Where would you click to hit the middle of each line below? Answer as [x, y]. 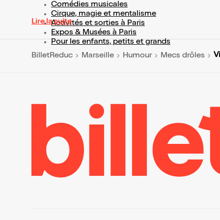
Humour [137, 56]
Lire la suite [52, 22]
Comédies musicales [89, 5]
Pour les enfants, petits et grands [111, 42]
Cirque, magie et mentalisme [104, 14]
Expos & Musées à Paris [94, 33]
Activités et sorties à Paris [98, 24]
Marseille [98, 56]
